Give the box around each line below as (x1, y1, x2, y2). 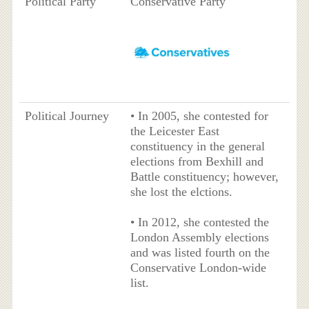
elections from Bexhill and (130, 154, 263, 169)
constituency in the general (130, 139, 265, 154)
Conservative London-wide (130, 261, 266, 275)
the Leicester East (130, 124, 219, 139)
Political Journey (24, 109, 109, 123)
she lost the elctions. (130, 185, 232, 199)
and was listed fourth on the (130, 246, 270, 260)
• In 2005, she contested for (130, 109, 268, 123)
